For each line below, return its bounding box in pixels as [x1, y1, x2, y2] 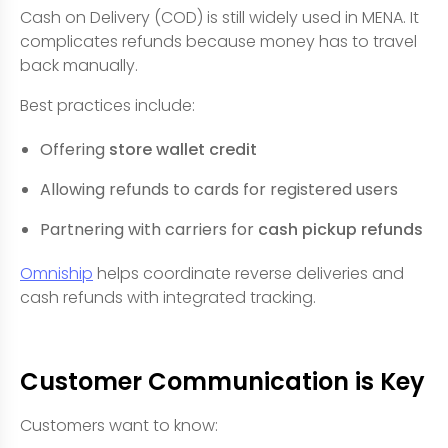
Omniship [20, 262, 93, 285]
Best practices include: [20, 94, 195, 117]
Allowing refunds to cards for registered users [40, 178, 398, 201]
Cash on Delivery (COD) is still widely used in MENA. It [20, 6, 419, 29]
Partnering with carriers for [40, 218, 258, 241]
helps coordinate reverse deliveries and [93, 262, 404, 285]
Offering [40, 138, 109, 161]
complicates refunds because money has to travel [20, 30, 417, 53]
